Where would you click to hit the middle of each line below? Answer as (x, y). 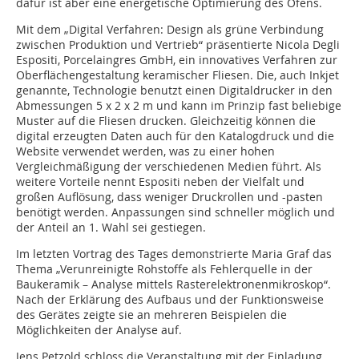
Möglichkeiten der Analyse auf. (99, 330)
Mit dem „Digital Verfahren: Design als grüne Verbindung (170, 30)
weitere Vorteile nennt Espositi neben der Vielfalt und (160, 182)
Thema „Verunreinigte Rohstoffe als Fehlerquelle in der (164, 269)
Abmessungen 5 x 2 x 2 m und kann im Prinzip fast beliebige (179, 106)
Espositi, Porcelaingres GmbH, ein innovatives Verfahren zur (177, 60)
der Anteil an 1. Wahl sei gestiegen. (111, 228)
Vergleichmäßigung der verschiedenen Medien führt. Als (169, 167)
